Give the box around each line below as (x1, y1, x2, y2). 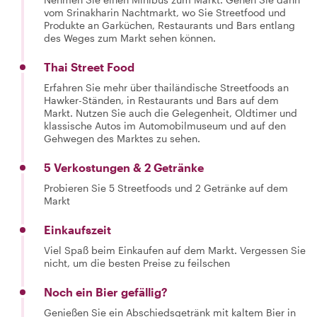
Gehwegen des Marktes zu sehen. (44, 132, 200, 144)
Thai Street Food (44, 60, 134, 74)
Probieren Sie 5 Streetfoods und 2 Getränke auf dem (44, 182, 288, 194)
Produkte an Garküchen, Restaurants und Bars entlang (44, 19, 295, 31)
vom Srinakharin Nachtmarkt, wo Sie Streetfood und (44, 6, 286, 18)
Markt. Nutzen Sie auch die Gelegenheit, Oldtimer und (44, 107, 297, 119)
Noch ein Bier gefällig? (44, 285, 168, 299)
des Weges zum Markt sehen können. (44, 32, 216, 44)
